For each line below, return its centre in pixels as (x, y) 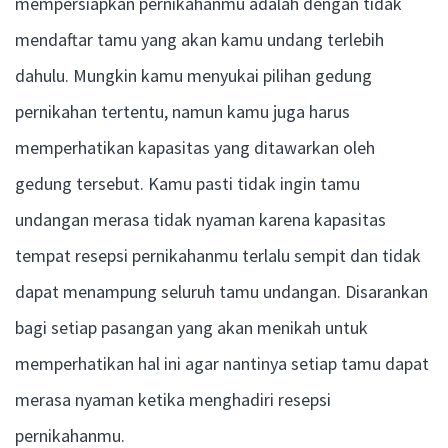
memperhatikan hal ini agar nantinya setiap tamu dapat (222, 363)
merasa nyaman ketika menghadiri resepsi (173, 399)
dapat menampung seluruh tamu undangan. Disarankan (221, 291)
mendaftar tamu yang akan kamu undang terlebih (199, 39)
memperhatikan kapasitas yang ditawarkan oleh (195, 147)
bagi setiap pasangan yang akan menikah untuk (191, 327)
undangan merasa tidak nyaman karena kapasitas (200, 219)
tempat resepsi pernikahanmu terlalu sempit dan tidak (218, 255)
